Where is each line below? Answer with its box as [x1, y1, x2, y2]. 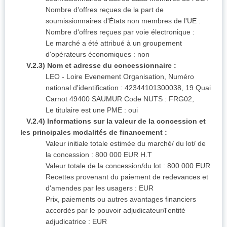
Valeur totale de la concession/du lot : [46, 162, 167, 170]
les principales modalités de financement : [20, 128, 167, 137]
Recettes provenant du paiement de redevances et [46, 173, 208, 181]
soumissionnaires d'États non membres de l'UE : [46, 17, 201, 25]
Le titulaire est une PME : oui [46, 106, 138, 115]
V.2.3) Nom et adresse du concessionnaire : [26, 61, 176, 70]
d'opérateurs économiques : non [46, 50, 149, 59]
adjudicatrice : [46, 217, 92, 226]
